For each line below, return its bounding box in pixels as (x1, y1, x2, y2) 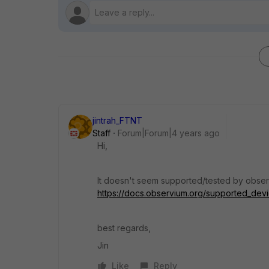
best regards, (97, 223, 151, 233)
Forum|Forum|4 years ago (118, 128, 220, 138)
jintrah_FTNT (92, 115, 142, 125)
